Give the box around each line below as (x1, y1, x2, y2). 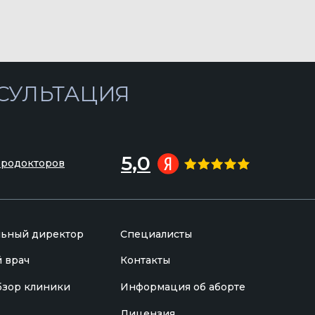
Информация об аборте (120, 280, 245, 293)
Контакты (120, 253, 170, 266)
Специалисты (120, 227, 192, 240)
